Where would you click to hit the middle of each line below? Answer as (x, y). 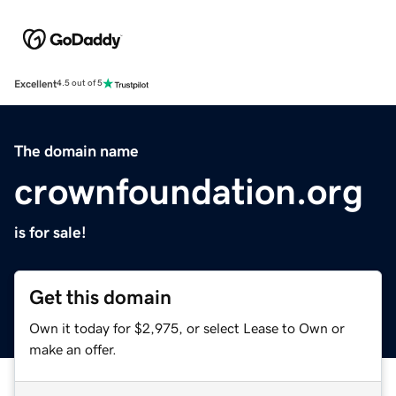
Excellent (35, 84)
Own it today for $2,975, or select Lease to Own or (187, 327)
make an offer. (73, 349)
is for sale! (50, 232)
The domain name (76, 151)
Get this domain (100, 297)
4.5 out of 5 (80, 84)
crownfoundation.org (189, 191)
